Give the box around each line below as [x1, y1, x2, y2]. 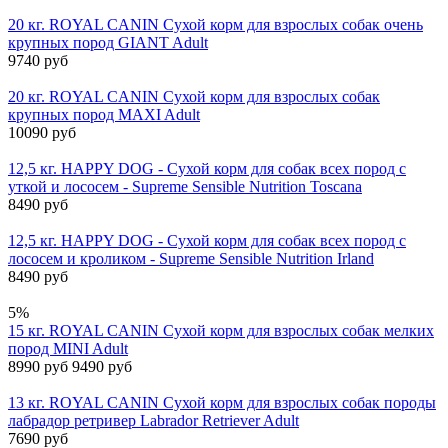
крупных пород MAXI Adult [8, 105, 200, 123]
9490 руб [72, 357, 132, 375]
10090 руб [8, 123, 76, 141]
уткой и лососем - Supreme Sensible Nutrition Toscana [8, 177, 362, 195]
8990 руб [8, 357, 72, 375]
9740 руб [8, 51, 68, 69]
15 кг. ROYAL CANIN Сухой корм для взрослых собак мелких [8, 321, 434, 339]
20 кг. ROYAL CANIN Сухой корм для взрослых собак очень [8, 15, 423, 33]
